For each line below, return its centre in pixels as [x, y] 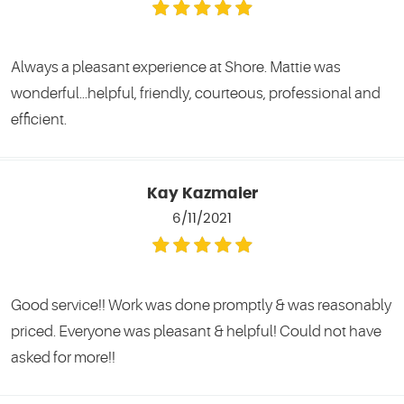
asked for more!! [63, 358]
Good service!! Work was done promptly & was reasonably [201, 306]
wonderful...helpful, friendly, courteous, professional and [196, 94]
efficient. [39, 120]
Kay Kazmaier [202, 194]
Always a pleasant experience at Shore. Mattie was [176, 68]
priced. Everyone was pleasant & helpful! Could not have [196, 332]
